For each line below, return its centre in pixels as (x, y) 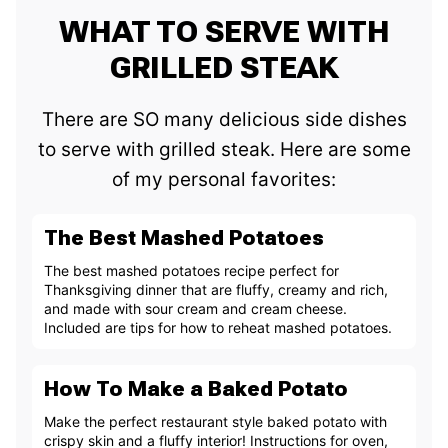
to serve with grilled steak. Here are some (224, 150)
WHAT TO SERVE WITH (224, 32)
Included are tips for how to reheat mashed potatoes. (218, 328)
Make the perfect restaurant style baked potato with (215, 422)
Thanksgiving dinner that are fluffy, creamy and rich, (216, 290)
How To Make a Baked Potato (196, 389)
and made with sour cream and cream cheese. (195, 309)
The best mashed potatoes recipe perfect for (191, 271)
